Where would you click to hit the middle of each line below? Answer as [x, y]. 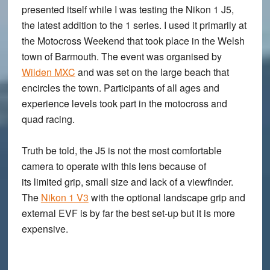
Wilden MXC [48, 72]
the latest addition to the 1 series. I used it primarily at [134, 25]
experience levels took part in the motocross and [124, 104]
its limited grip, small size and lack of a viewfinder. [127, 182]
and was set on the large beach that [152, 72]
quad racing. [48, 119]
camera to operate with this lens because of [114, 166]
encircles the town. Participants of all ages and [120, 88]
